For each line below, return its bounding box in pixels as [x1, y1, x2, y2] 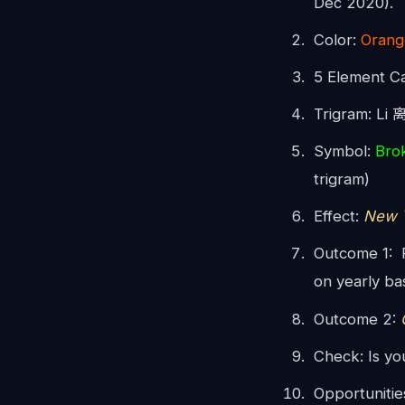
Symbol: [314, 142, 376, 161]
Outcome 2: [314, 309, 397, 328]
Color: [314, 31, 362, 50]
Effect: [314, 207, 364, 226]
